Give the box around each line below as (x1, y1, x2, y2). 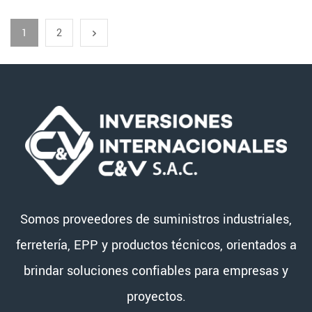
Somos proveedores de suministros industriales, (20, 210, 292, 229)
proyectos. (126, 288, 186, 306)
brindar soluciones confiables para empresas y (24, 262, 288, 281)
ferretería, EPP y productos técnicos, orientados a (15, 236, 297, 255)
